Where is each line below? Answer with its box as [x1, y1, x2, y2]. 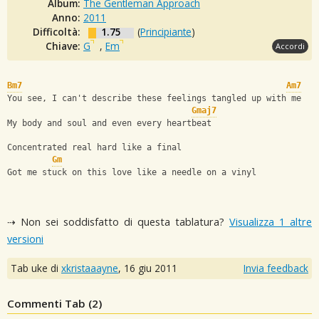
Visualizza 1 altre [229, 215, 312, 229]
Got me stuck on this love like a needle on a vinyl [7, 167, 256, 178]
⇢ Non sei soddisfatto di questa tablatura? [7, 215, 229, 229]
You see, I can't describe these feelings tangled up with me [7, 93, 301, 104]
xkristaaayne [61, 261, 118, 276]
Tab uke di [11, 261, 61, 276]
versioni [7, 232, 43, 246]
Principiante [140, 24, 192, 38]
